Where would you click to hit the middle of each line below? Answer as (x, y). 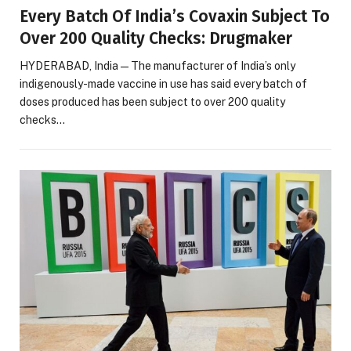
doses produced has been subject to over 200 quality (152, 102)
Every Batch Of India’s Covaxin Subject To (175, 17)
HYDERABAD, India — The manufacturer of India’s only (157, 66)
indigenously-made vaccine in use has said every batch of (163, 84)
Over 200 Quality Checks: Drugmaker (156, 39)
